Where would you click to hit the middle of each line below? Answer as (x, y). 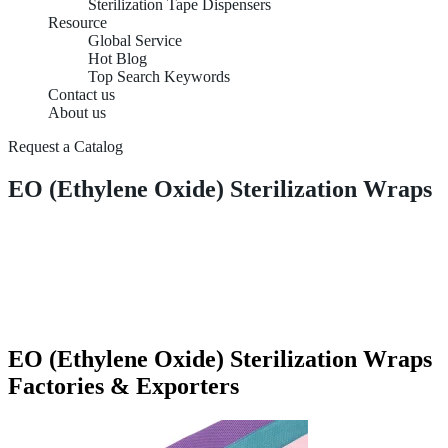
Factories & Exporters (123, 385)
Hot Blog (117, 58)
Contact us (81, 94)
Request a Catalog (65, 146)
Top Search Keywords (159, 76)
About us (77, 112)
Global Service (135, 40)
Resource (77, 22)
